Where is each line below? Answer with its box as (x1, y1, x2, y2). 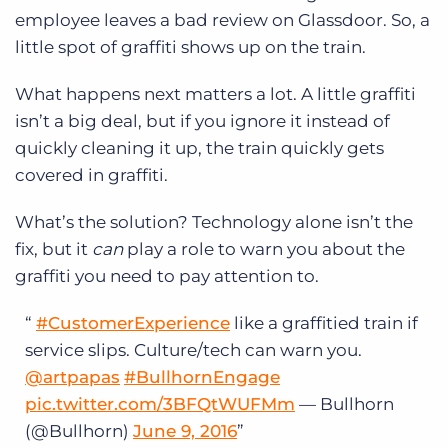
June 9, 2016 (133, 421, 237, 442)
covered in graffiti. (15, 165, 172, 186)
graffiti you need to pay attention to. (15, 266, 319, 287)
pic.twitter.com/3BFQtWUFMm (25, 394, 295, 415)
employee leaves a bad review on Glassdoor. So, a (15, 10, 430, 31)
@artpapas (25, 367, 120, 388)
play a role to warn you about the (123, 239, 405, 260)
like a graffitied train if (230, 313, 418, 334)
